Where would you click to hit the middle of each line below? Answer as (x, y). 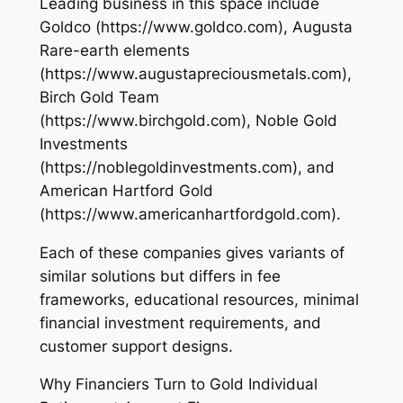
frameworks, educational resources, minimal (199, 299)
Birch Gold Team (99, 97)
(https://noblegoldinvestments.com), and (187, 167)
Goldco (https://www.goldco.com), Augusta (196, 27)
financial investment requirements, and (180, 322)
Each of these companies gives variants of (192, 252)
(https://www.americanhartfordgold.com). (190, 214)
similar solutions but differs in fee (160, 276)
